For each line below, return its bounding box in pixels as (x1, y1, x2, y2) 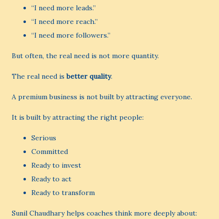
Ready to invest (31, 161, 81, 170)
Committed (31, 147, 68, 156)
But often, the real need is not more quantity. (12, 51, 159, 60)
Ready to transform (31, 188, 95, 197)
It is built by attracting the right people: (12, 113, 144, 122)
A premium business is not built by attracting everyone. (12, 92, 192, 101)
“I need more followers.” (31, 31, 110, 40)
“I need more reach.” (31, 17, 98, 26)
